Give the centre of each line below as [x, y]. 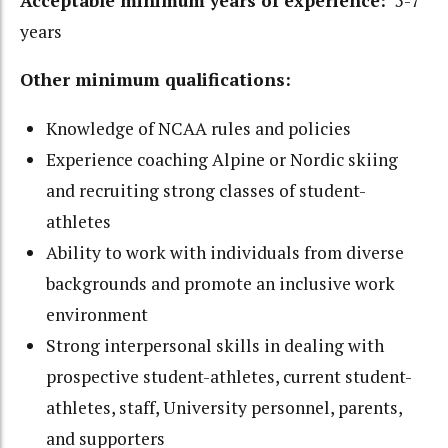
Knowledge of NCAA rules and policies [199, 128]
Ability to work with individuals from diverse [225, 252]
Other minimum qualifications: [155, 80]
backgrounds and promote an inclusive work [221, 283]
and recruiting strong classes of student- [206, 190]
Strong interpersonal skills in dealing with [215, 345]
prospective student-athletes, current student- [229, 376]
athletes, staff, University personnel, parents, [224, 407]
